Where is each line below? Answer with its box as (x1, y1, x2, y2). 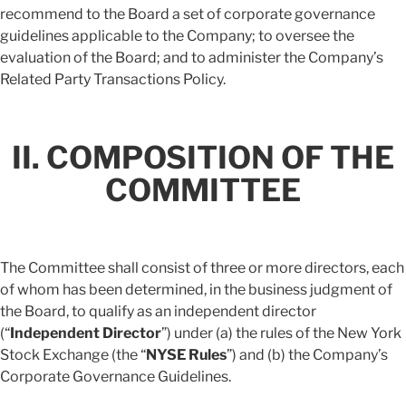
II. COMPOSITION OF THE (12, 139, 394, 177)
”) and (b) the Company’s (227, 346, 388, 364)
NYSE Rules (146, 346, 227, 364)
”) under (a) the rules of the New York (161, 324, 401, 343)
